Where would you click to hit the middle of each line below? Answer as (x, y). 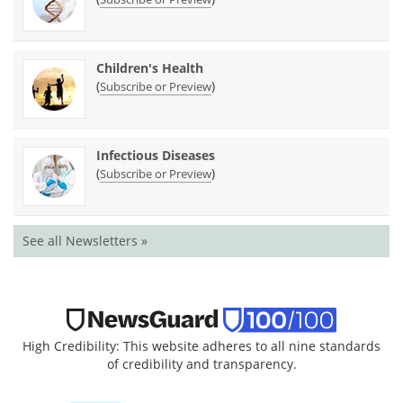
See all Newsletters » (85, 240)
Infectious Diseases (156, 155)
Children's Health (150, 67)
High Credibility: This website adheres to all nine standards (201, 345)
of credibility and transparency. (201, 363)
